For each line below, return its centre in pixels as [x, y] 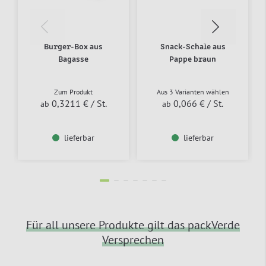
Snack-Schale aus [193, 47]
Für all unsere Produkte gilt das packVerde [133, 225]
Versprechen [133, 240]
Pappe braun [193, 59]
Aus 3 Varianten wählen [193, 91]
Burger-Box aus [73, 47]
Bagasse [73, 59]
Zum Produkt [73, 91]
